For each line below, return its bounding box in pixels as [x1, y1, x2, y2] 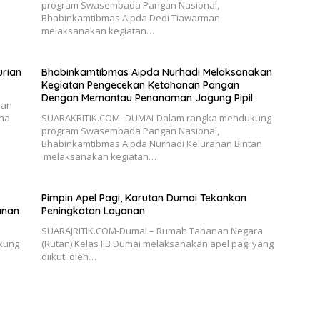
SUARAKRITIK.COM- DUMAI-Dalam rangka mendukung [41, 111, 271, 125]
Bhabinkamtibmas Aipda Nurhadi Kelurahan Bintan [41, 137, 262, 151]
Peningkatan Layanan [41, 204, 145, 218]
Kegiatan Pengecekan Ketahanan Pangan [41, 79, 239, 92]
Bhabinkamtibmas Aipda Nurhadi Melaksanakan [41, 66, 272, 79]
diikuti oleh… [41, 250, 96, 264]
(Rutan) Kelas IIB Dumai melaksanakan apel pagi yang [41, 237, 274, 251]
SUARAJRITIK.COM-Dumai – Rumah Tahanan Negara [41, 224, 263, 238]
